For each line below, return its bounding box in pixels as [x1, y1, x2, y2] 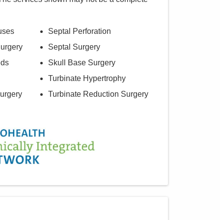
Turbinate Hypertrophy [48, 74, 126, 83]
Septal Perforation [48, 27, 111, 36]
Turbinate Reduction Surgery [48, 90, 148, 99]
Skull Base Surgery [48, 58, 115, 67]
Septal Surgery [48, 43, 100, 52]
